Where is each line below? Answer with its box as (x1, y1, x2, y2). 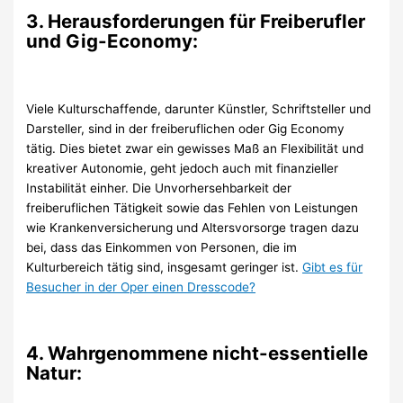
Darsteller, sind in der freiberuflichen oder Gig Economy (26, 121, 345, 136)
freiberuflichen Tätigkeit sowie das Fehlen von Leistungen (26, 200, 359, 215)
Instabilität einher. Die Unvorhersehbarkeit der (26, 180, 292, 195)
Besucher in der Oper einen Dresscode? (26, 279, 256, 294)
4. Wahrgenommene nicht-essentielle (26, 342, 369, 365)
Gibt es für (302, 259, 363, 274)
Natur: (26, 362, 83, 385)
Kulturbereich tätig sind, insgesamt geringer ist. (26, 259, 303, 274)
